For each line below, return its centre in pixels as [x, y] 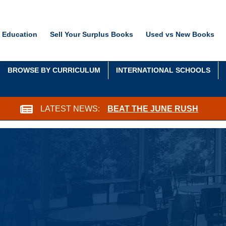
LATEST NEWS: [70, 108]
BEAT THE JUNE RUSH [153, 108]
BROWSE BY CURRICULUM [54, 70]
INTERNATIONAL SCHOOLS [163, 70]
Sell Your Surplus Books [92, 34]
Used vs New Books [180, 34]
